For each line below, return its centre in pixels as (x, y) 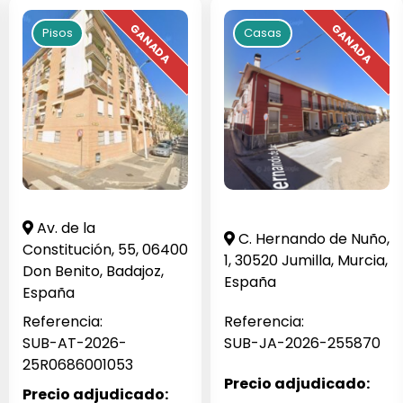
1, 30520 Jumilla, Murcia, (306, 260)
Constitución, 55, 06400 (105, 249)
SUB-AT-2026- (75, 344)
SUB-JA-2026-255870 (302, 344)
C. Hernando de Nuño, (312, 238)
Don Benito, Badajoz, (93, 271)
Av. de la (64, 228)
